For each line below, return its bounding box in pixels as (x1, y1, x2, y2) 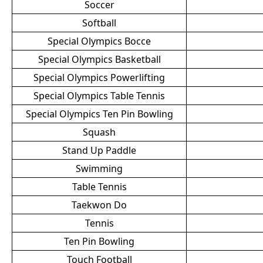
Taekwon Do (72, 198, 127, 211)
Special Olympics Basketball (38, 53, 161, 66)
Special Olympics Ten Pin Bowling (25, 107, 173, 120)
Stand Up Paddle (62, 144, 136, 157)
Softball (82, 16, 116, 29)
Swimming (76, 162, 123, 175)
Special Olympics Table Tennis (33, 89, 165, 102)
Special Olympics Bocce (48, 35, 151, 48)
